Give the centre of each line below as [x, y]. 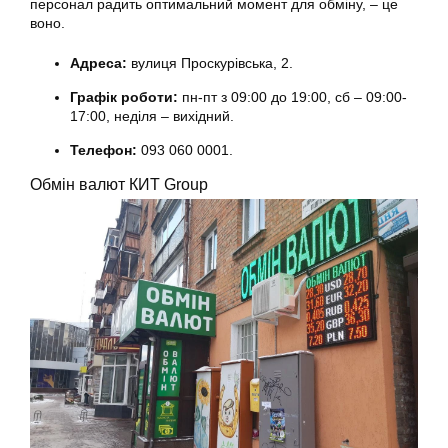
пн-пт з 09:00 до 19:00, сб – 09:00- [292, 97]
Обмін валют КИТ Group [119, 184]
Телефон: [103, 150]
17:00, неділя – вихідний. [154, 116]
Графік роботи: [124, 97]
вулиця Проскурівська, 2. [210, 63]
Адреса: [98, 63]
